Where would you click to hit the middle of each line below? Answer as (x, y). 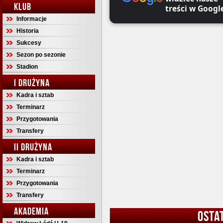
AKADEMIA (31, 211)
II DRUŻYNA (33, 147)
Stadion (27, 67)
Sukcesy (29, 43)
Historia (28, 31)
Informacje (32, 19)
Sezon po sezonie (41, 55)
